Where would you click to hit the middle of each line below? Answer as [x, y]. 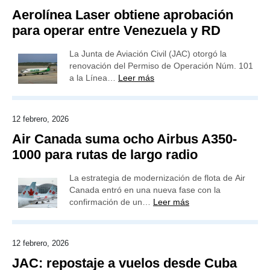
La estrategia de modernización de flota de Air [157, 178]
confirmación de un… [111, 202]
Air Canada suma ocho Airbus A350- [124, 139]
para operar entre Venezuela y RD [116, 30]
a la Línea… [94, 78]
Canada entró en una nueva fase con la [145, 190]
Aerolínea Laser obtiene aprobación [123, 15]
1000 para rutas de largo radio [105, 155]
